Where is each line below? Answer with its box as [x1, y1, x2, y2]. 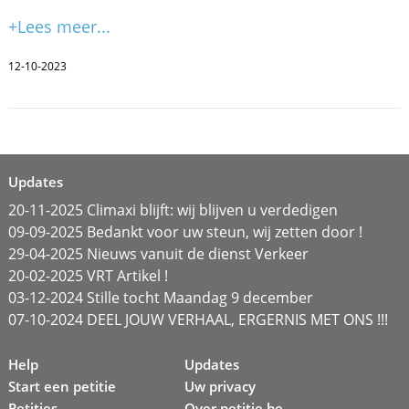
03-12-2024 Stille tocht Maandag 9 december [7, 287, 313, 308]
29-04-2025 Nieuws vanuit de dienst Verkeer [7, 243, 309, 264]
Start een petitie [7, 376, 116, 395]
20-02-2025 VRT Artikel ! [7, 265, 168, 286]
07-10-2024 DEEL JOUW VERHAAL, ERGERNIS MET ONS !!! [7, 309, 388, 330]
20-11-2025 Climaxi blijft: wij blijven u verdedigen [7, 199, 338, 220]
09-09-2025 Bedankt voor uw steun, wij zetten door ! [7, 221, 362, 242]
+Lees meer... [7, 15, 110, 37]
